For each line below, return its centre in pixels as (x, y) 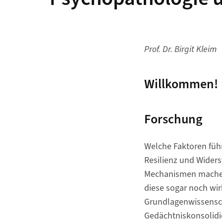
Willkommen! (181, 84)
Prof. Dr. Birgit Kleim (180, 49)
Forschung (173, 119)
